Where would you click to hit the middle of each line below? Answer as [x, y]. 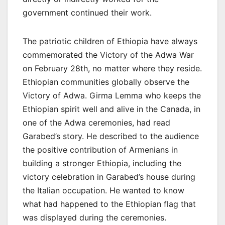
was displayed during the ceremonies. [94, 217]
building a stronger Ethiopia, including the [102, 163]
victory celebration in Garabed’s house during [109, 177]
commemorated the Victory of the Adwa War [108, 54]
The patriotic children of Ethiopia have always [110, 41]
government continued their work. [87, 12]
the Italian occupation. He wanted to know [103, 190]
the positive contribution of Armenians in [100, 149]
